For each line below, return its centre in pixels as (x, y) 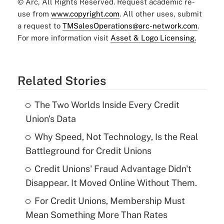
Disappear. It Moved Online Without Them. (111, 183)
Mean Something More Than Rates (96, 215)
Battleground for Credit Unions (88, 151)
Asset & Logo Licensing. (153, 38)
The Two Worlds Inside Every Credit (107, 105)
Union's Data (50, 119)
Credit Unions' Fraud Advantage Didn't (113, 169)
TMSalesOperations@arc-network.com (130, 26)
